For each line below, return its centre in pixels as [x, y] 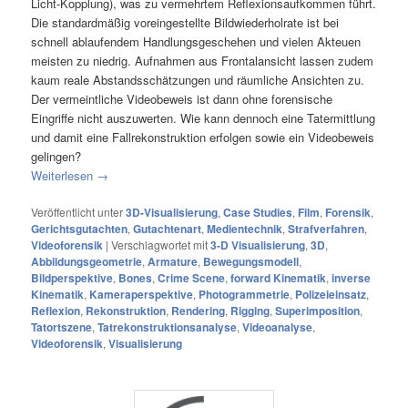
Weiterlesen [64, 175]
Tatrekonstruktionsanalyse [168, 327]
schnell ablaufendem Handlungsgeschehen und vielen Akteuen [196, 41]
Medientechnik [245, 229]
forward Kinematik [279, 278]
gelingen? [56, 156]
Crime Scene [192, 278]
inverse [352, 278]
